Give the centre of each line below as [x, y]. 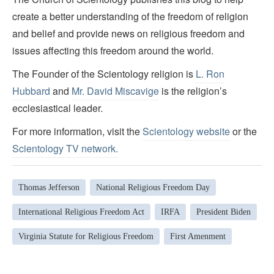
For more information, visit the [77, 131]
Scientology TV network [64, 149]
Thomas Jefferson [49, 187]
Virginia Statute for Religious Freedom [86, 236]
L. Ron [210, 74]
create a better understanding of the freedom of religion [130, 17]
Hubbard [31, 91]
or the [243, 131]
